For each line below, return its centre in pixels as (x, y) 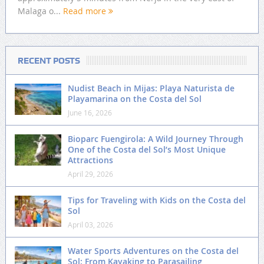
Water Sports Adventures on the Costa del (153, 251)
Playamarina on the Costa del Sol (134, 99)
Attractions (90, 160)
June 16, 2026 (90, 113)
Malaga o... (40, 11)
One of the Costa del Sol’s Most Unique (146, 150)
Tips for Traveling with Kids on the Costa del (156, 200)
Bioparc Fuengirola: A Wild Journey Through (155, 139)
